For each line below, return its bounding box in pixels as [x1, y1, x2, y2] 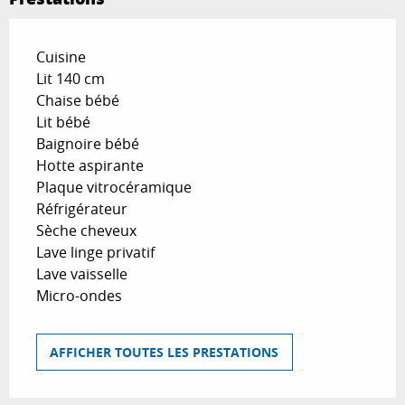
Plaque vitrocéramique [36, 177, 192, 198]
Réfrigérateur [36, 199, 127, 220]
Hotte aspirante [36, 155, 144, 176]
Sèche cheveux [36, 221, 137, 241]
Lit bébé [36, 112, 90, 133]
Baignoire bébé [36, 134, 139, 155]
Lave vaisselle [36, 264, 127, 285]
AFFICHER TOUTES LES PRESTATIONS [50, 343, 279, 362]
